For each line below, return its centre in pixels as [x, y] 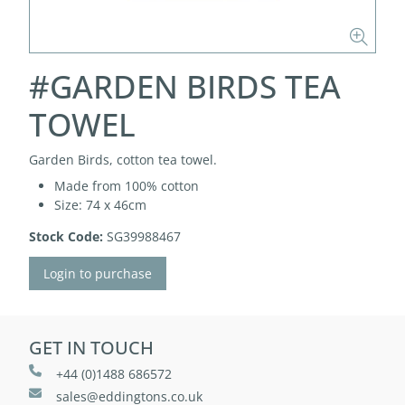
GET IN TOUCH [91, 348]
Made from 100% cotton [127, 186]
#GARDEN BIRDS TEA [185, 86]
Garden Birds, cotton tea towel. [123, 160]
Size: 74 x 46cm [100, 205]
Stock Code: [66, 236]
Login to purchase [98, 273]
